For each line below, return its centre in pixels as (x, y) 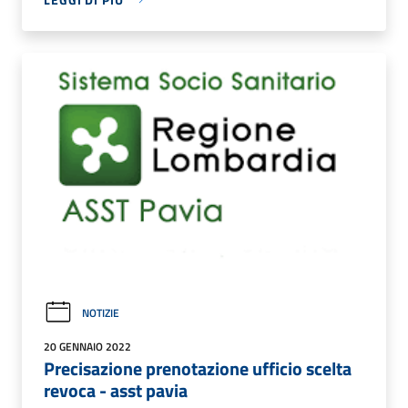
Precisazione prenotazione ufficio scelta (198, 369)
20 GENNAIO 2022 (87, 347)
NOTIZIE (101, 312)
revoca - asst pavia (116, 391)
